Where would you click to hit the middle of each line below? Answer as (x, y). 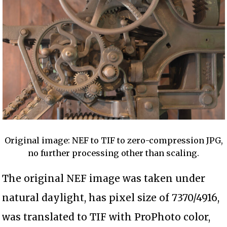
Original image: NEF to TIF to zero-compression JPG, (113, 140)
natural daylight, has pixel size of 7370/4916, (111, 197)
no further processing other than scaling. (113, 153)
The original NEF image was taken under (104, 178)
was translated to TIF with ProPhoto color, (106, 217)
